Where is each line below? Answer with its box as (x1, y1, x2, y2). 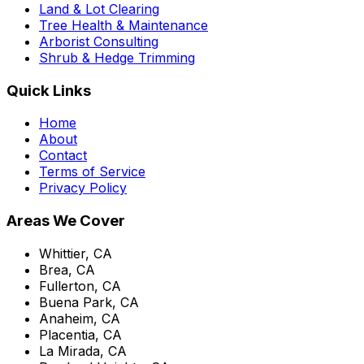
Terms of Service (39, 163, 145, 180)
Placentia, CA (39, 326, 122, 343)
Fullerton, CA (39, 277, 121, 294)
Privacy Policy (39, 180, 127, 197)
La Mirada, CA (39, 342, 127, 359)
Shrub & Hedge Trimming (39, 50, 195, 66)
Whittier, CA (39, 245, 112, 262)
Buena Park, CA (39, 293, 139, 310)
